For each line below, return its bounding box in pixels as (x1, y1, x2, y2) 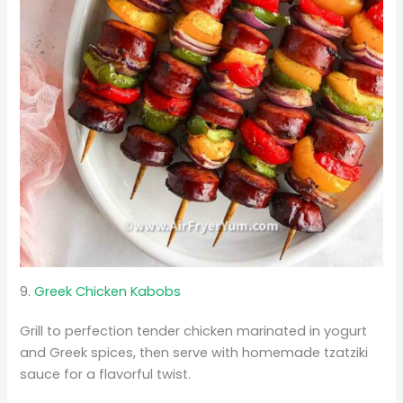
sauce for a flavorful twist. (20, 364, 192, 383)
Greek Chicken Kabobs (34, 282, 182, 300)
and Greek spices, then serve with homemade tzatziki (20, 343, 369, 362)
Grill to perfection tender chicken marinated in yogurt (20, 321, 368, 340)
